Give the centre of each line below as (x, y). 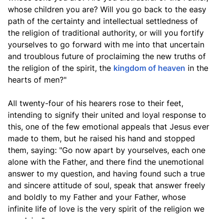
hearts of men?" (37, 80)
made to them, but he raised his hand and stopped (101, 138)
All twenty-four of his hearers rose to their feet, (96, 103)
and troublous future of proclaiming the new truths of (107, 56)
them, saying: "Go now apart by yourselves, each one (107, 150)
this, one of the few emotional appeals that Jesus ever (109, 127)
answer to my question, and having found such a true (106, 174)
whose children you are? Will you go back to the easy (107, 9)
